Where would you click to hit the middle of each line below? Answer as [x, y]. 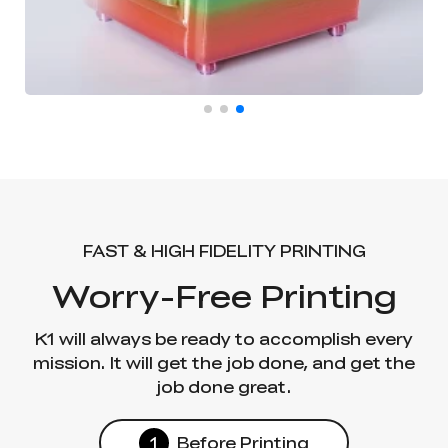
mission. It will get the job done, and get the [224, 363]
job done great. [224, 387]
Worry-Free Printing [224, 295]
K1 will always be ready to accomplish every [224, 339]
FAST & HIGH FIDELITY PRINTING [224, 251]
